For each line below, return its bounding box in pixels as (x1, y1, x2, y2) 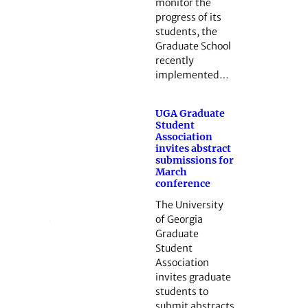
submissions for (155, 153, 234, 166)
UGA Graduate (155, 107, 225, 120)
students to (155, 285, 208, 298)
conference (155, 177, 210, 190)
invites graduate (155, 270, 231, 283)
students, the (155, 25, 217, 38)
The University (155, 198, 223, 211)
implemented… (155, 69, 229, 82)
